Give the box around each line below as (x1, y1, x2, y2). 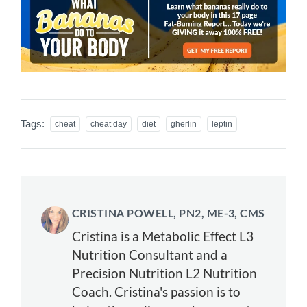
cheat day (90, 119, 127, 129)
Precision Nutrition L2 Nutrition (72, 265, 257, 281)
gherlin (171, 119, 197, 129)
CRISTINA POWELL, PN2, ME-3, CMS (72, 206, 265, 219)
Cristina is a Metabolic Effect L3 (72, 228, 254, 244)
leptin (212, 119, 232, 129)
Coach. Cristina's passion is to (72, 283, 241, 299)
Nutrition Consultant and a (72, 246, 228, 262)
